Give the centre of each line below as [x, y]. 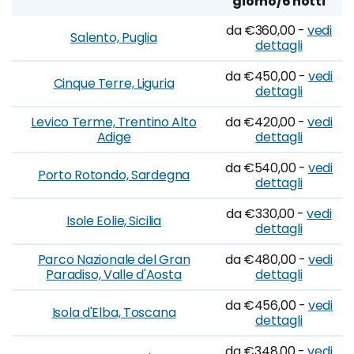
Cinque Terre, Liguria [114, 83]
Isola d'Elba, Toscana [114, 313]
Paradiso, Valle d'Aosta [114, 275]
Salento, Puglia [114, 38]
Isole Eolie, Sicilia [114, 221]
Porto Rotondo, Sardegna [114, 175]
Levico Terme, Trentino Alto [114, 122]
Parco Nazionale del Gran [114, 260]
